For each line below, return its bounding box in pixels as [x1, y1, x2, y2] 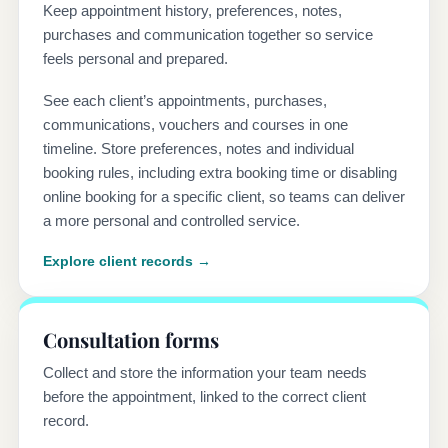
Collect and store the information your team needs [43, 363, 367, 381]
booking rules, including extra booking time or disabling [43, 163, 397, 181]
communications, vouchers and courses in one [43, 115, 348, 133]
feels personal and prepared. [43, 49, 228, 67]
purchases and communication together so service [43, 25, 373, 43]
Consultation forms [43, 325, 219, 353]
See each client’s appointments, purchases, [43, 91, 327, 109]
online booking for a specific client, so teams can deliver [43, 187, 405, 205]
